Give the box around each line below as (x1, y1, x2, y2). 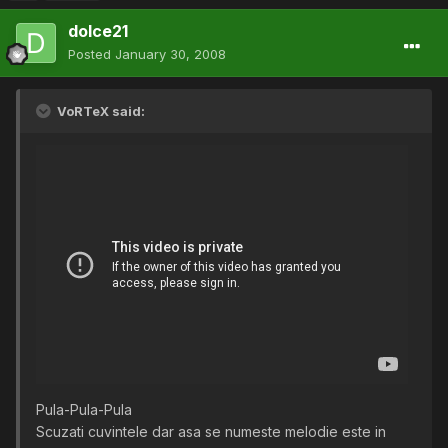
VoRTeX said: (54, 102, 145, 119)
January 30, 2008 (115, 45, 226, 62)
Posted (68, 45, 115, 62)
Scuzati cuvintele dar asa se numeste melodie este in (36, 422, 386, 440)
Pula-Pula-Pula (36, 400, 132, 418)
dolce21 (68, 20, 128, 41)
